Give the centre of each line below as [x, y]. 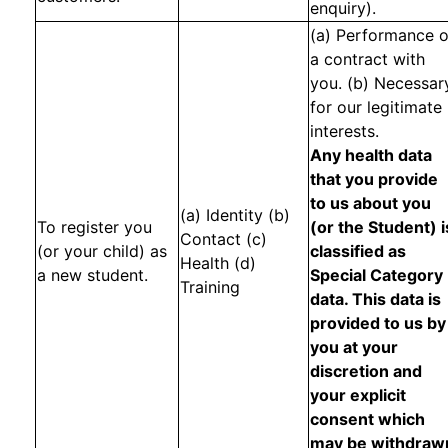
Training [210, 287]
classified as [358, 251]
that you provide [374, 179]
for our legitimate [376, 107]
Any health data [371, 155]
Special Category [376, 275]
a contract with [367, 59]
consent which [367, 419]
